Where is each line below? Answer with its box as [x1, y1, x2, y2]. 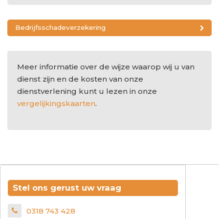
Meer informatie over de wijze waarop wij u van [17, 62, 195, 71]
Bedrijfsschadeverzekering [15, 23, 106, 32]
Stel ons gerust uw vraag [13, 183, 121, 193]
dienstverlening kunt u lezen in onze [17, 86, 157, 96]
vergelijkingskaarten [17, 98, 95, 108]
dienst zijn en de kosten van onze [17, 74, 143, 84]
